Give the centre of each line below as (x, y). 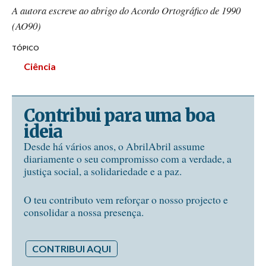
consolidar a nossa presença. (84, 212)
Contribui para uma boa (119, 116)
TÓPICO (26, 47)
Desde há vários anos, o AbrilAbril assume (114, 146)
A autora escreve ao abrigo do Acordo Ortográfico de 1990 (126, 11)
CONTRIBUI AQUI (72, 248)
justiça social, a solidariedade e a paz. (103, 171)
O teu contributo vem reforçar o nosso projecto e (126, 199)
